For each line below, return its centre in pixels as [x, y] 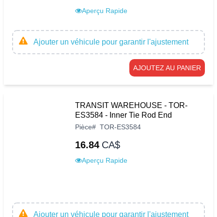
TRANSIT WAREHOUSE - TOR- [131, 105]
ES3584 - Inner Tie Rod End [124, 115]
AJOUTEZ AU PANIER [167, 68]
